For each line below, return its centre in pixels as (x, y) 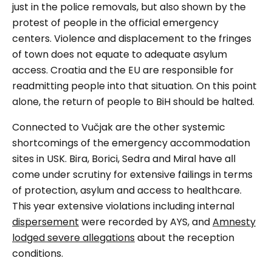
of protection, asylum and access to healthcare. (127, 191)
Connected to (47, 127)
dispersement (46, 222)
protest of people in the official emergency (115, 23)
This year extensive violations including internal (123, 206)
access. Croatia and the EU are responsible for (123, 70)
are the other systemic (169, 127)
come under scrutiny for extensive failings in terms (132, 175)
